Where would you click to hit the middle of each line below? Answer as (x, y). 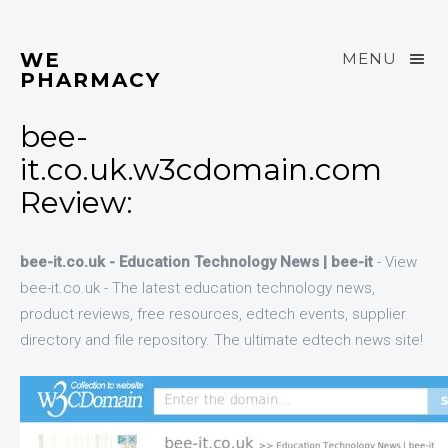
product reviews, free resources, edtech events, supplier (213, 314)
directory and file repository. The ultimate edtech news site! (221, 340)
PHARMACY (90, 80)
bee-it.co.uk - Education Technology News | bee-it (196, 262)
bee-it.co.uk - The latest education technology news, (197, 288)
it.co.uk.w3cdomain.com (201, 169)
